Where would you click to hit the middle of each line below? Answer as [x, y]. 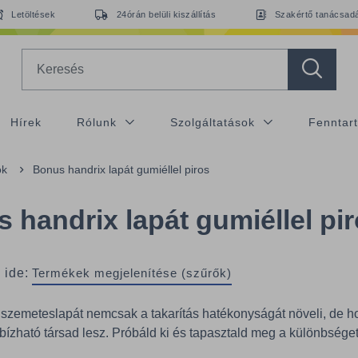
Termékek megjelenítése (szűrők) [132, 273]
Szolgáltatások [215, 122]
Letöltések [34, 14]
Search [41, 57]
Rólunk [99, 122]
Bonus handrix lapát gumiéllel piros [121, 169]
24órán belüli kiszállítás [166, 14]
